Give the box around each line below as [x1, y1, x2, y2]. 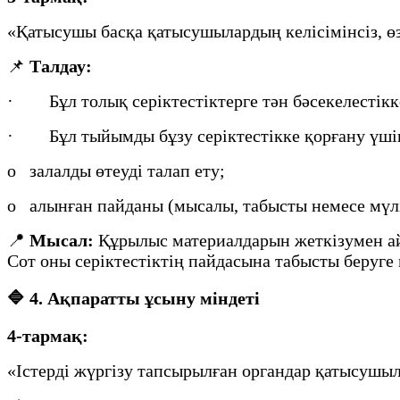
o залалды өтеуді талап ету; [7, 161, 225, 181]
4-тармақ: [7, 325, 88, 346]
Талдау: [29, 56, 92, 77]
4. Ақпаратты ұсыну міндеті [29, 287, 260, 308]
